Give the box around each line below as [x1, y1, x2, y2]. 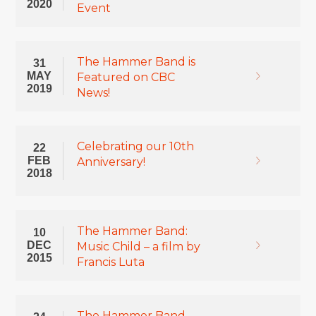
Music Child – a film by [76, 240, 200, 253]
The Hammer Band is [76, 55, 195, 68]
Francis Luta [76, 255, 145, 269]
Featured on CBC [76, 71, 175, 84]
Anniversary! [76, 155, 145, 169]
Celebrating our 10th [76, 140, 194, 153]
